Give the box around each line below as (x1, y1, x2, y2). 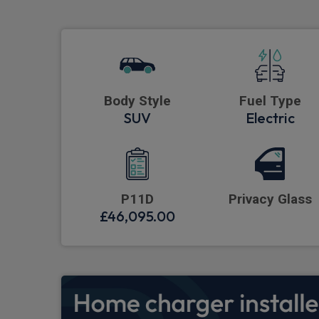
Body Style (104, 93, 171, 110)
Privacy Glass (228, 191, 312, 208)
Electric (245, 109, 295, 127)
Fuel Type (239, 93, 301, 110)
